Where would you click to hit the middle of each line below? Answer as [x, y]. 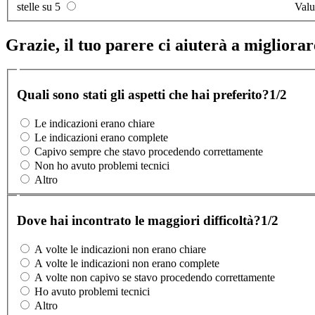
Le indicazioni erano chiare [95, 123]
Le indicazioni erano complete [101, 137]
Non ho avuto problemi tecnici [102, 165]
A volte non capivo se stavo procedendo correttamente [155, 277]
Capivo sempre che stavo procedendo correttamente [149, 151]
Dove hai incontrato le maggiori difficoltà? [139, 220]
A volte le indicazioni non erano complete [127, 263]
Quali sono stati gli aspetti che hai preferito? [143, 94]
